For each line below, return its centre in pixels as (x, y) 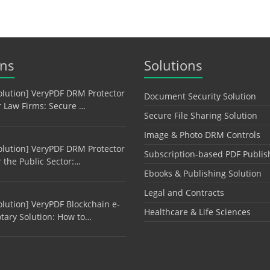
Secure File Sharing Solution (201, 116)
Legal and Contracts (184, 193)
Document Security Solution (200, 96)
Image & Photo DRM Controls (202, 135)
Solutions (173, 65)
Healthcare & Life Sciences (197, 212)
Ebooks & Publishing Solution (203, 174)
